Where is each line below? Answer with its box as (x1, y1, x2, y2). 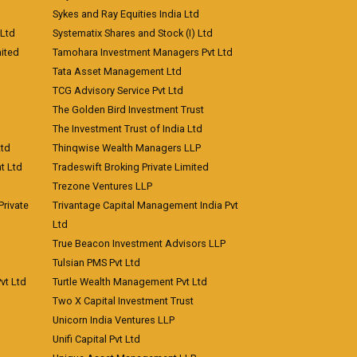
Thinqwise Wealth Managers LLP (53, 142, 201, 154)
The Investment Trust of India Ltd (53, 123, 202, 135)
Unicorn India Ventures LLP (53, 314, 175, 326)
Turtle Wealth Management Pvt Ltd (53, 276, 207, 288)
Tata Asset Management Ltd (53, 65, 182, 77)
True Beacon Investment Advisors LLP (53, 237, 226, 249)
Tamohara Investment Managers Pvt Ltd (53, 46, 233, 58)
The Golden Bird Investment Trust (53, 104, 204, 116)
